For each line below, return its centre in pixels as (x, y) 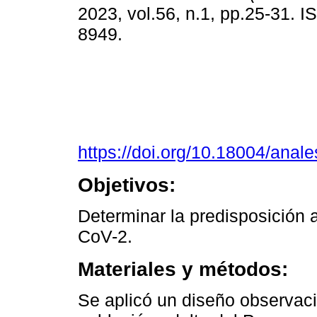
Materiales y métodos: (183, 269)
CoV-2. (105, 237)
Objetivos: (127, 185)
